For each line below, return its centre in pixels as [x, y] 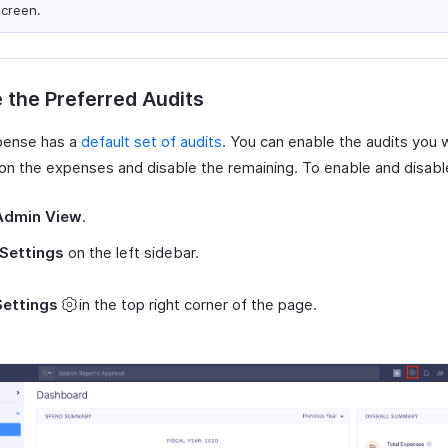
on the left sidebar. [131, 253]
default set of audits [151, 142]
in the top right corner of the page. [198, 305]
